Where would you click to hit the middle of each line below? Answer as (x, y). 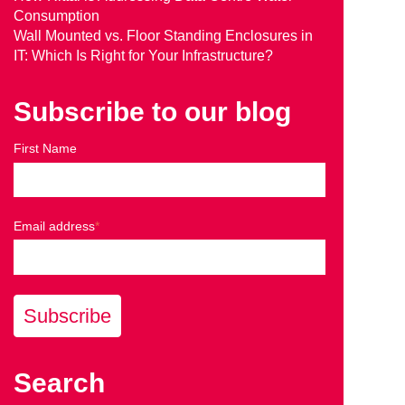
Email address (54, 226)
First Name (45, 149)
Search (59, 383)
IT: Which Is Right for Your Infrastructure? (143, 56)
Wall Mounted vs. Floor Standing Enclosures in (163, 36)
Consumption (56, 16)
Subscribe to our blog (152, 112)
